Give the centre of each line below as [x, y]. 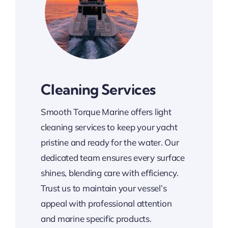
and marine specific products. [96, 219]
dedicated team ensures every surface [112, 158]
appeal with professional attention [106, 203]
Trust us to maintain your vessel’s [104, 188]
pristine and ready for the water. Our [110, 142]
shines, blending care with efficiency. [109, 173]
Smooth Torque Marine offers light [106, 112]
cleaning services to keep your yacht [109, 127]
